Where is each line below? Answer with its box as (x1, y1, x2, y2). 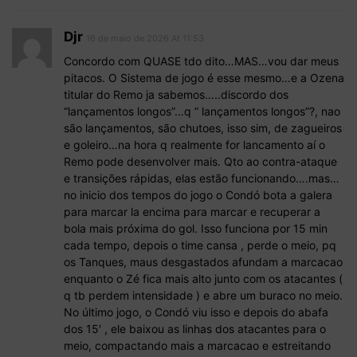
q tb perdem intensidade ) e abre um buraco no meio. (64, 288, 343, 302)
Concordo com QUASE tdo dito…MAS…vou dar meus (64, 53, 339, 68)
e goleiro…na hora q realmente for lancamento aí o (64, 137, 325, 151)
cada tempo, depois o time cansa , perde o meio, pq (64, 237, 336, 252)
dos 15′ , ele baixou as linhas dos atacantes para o (64, 321, 326, 335)
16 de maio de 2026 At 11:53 (86, 32, 204, 44)
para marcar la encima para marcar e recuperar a (64, 204, 320, 218)
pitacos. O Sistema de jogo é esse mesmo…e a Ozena (64, 70, 344, 84)
